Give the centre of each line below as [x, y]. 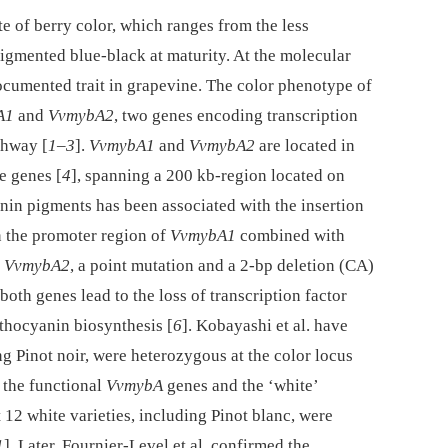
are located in [305, 145]
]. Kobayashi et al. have [265, 325]
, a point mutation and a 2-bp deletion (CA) [222, 265]
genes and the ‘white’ [240, 385]
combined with [290, 235]
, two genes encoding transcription [236, 115]
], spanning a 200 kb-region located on [208, 175]
